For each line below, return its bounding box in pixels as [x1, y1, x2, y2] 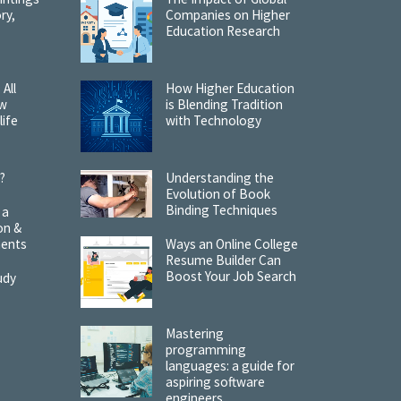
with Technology [165, 111, 261, 129]
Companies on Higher [165, 5, 290, 23]
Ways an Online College [165, 235, 298, 252]
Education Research [165, 21, 280, 39]
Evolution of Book [165, 184, 270, 202]
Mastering [165, 324, 224, 342]
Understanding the [165, 168, 274, 186]
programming [165, 340, 246, 358]
